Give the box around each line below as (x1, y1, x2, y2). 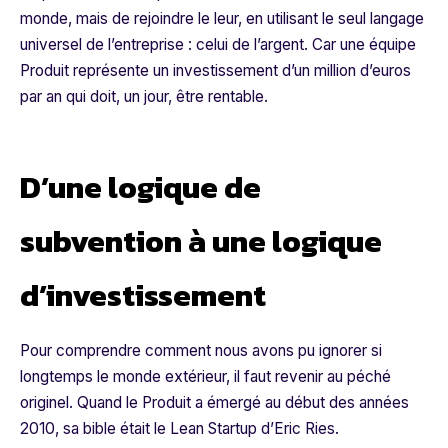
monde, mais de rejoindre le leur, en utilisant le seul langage (20, 9, 424, 29)
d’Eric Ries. (257, 419, 339, 439)
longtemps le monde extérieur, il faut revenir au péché (20, 367, 391, 387)
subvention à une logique (20, 218, 382, 265)
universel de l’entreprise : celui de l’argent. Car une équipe (20, 35, 416, 55)
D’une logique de (20, 164, 261, 211)
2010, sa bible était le (20, 419, 170, 439)
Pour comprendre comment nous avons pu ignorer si (20, 341, 382, 361)
